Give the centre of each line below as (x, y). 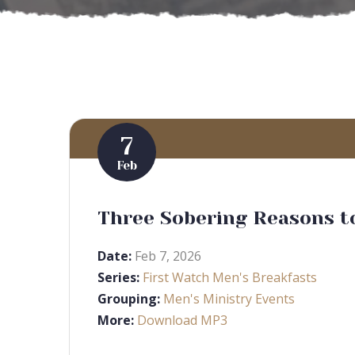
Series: (118, 277)
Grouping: (129, 299)
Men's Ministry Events (229, 299)
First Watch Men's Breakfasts (230, 277)
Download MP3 (182, 320)
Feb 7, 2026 (168, 256)
